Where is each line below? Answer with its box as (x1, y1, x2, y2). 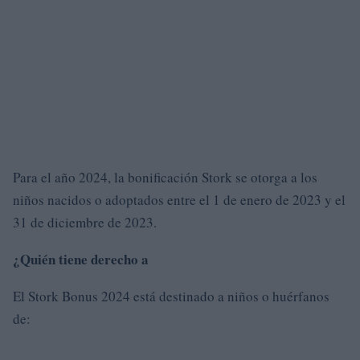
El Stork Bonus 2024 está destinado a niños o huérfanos (13, 286, 329, 305)
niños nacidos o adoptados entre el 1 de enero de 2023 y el (13, 190, 346, 209)
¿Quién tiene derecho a (13, 248, 149, 269)
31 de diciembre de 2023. (13, 212, 157, 231)
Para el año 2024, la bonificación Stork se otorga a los (13, 167, 317, 186)
